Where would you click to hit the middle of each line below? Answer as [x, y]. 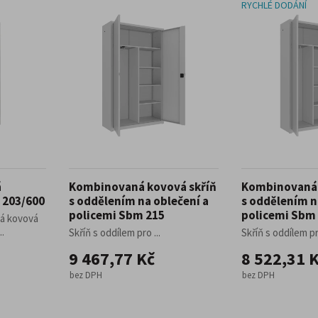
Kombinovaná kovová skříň [143, 187]
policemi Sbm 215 [117, 215]
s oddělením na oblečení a [139, 201]
